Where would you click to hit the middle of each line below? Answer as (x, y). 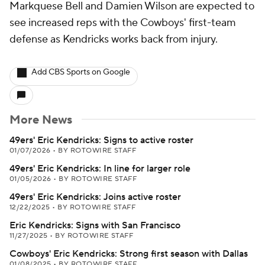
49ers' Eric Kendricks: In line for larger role (100, 169)
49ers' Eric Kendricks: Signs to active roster (101, 140)
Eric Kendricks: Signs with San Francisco (95, 225)
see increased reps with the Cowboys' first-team (123, 23)
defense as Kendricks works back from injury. (114, 39)
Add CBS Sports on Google (81, 72)
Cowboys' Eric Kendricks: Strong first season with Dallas (129, 254)
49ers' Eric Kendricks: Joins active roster (95, 197)
